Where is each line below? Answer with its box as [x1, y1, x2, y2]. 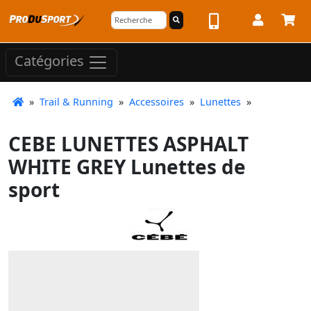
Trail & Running [40, 95, 113, 108]
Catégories [15, 51, 87, 71]
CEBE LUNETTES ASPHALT [8, 131, 249, 157]
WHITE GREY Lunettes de [8, 153, 246, 180]
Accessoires [129, 95, 184, 108]
